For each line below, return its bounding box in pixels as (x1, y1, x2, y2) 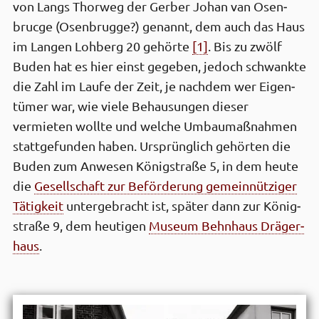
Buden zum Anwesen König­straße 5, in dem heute (13, 158, 298, 174)
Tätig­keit (13, 198, 63, 214)
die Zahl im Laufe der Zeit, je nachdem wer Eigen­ (13, 78, 295, 94)
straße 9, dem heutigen (13, 218, 149, 234)
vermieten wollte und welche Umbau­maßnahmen (13, 118, 297, 134)
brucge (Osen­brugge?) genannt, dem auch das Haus (13, 19, 305, 34)
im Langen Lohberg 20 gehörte (13, 38, 192, 54)
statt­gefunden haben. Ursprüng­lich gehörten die (13, 138, 291, 154)
